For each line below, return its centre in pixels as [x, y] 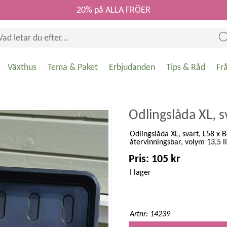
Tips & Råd [186, 68]
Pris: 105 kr [155, 159]
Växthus [22, 68]
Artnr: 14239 [150, 214]
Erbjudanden [132, 68]
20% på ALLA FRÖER [113, 10]
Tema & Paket [73, 68]
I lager [140, 173]
